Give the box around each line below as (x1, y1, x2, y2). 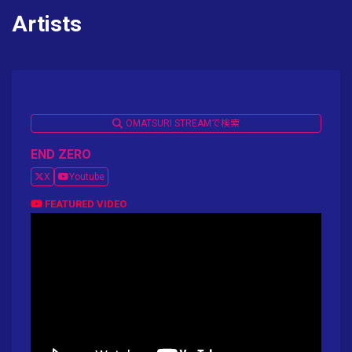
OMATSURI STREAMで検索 (126, 118, 240, 129)
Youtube (69, 171, 104, 182)
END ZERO (31, 147, 91, 162)
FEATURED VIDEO (42, 198, 126, 210)
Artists (12, 10, 82, 37)
